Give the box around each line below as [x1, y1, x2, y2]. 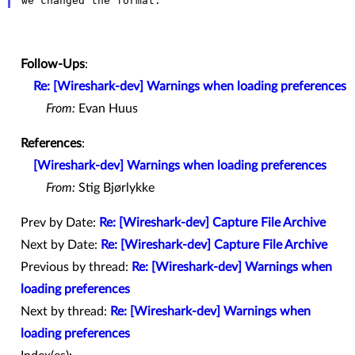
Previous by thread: [21, 260, 132, 273]
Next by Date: [21, 238, 101, 251]
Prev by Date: [21, 216, 99, 229]
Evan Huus [75, 101, 138, 115]
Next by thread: [21, 304, 110, 318]
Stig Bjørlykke [75, 181, 155, 194]
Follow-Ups [21, 57, 85, 71]
